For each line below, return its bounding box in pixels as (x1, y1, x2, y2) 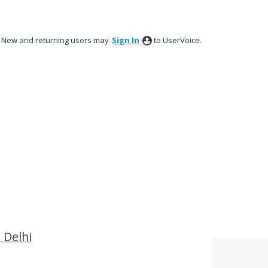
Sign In (112, 35, 139, 45)
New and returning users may (1, 35, 111, 45)
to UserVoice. (154, 35, 202, 45)
